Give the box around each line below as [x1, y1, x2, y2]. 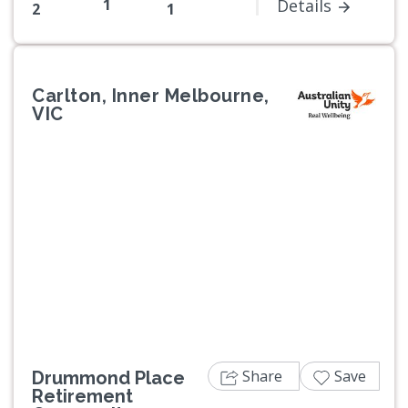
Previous [40, 243, 101, 264]
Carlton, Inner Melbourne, [32, 85, 270, 107]
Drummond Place [32, 367, 185, 390]
